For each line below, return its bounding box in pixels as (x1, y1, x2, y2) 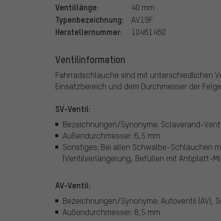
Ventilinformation (55, 52, 125, 66)
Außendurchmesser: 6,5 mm (63, 130, 160, 141)
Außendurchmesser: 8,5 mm (63, 207, 160, 218)
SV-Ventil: (55, 103, 91, 114)
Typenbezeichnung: (55, 13, 124, 25)
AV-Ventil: (55, 179, 91, 190)
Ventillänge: (55, 1, 99, 12)
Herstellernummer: (55, 26, 122, 37)
